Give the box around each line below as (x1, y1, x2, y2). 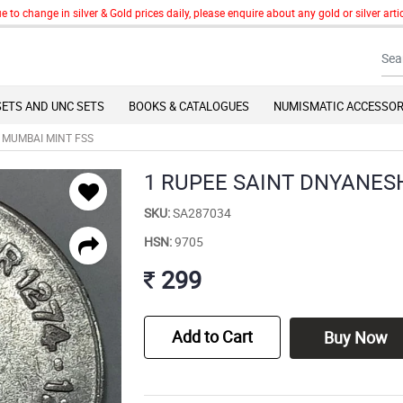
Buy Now (323, 327, 388, 349)
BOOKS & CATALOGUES (129, 98, 249, 115)
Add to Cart (172, 326, 254, 348)
